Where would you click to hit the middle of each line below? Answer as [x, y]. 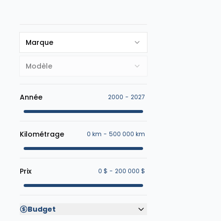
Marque [39, 42]
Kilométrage [42, 134]
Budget [42, 209]
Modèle [39, 66]
